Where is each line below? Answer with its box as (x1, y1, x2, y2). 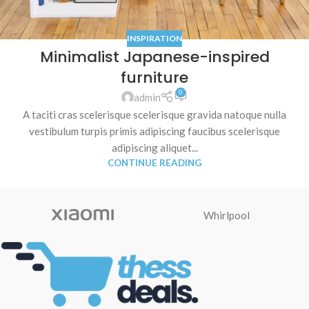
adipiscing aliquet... (111, 141, 198, 154)
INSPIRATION (127, 33, 182, 43)
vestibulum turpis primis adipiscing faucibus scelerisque (29, 125, 280, 138)
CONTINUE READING (108, 157, 201, 169)
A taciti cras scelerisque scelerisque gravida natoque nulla (23, 108, 286, 121)
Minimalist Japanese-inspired (39, 46, 270, 68)
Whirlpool (203, 208, 250, 221)
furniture (121, 67, 188, 88)
